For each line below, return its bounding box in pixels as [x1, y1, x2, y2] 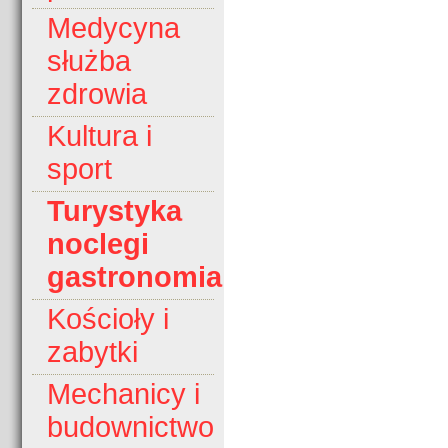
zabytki [47, 336, 138, 369]
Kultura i [47, 120, 152, 153]
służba [47, 45, 131, 78]
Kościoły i [47, 303, 169, 336]
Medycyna [47, 12, 180, 45]
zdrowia [47, 78, 147, 111]
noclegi [47, 228, 149, 261]
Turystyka [47, 195, 182, 228]
